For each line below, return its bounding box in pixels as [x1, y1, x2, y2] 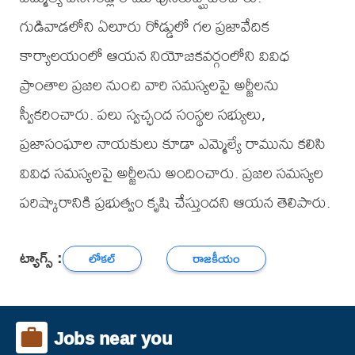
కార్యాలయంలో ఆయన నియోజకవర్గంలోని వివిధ [19, 40, 290, 71]
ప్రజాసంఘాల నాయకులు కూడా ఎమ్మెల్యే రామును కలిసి [19, 128, 326, 159]
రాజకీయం [193, 246, 241, 270]
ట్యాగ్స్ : [19, 242, 63, 272]
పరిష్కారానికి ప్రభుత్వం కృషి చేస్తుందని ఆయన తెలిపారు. [19, 186, 330, 218]
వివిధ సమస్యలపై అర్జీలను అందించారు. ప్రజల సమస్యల [19, 157, 323, 189]
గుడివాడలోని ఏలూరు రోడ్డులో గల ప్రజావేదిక [19, 10, 269, 42]
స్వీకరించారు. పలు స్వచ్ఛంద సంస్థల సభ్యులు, [19, 98, 265, 130]
